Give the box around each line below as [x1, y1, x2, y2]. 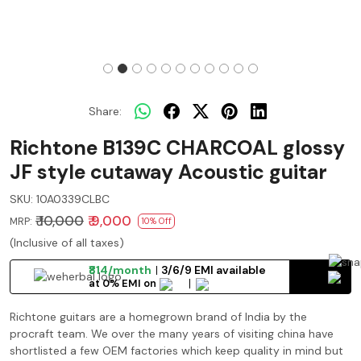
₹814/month [88, 262, 151, 277]
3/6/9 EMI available [160, 262, 266, 277]
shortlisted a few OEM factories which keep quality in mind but [10, 342, 343, 358]
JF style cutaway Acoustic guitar [10, 159, 327, 185]
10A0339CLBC [36, 192, 110, 206]
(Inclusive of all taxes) [10, 235, 124, 250]
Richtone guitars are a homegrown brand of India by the [10, 309, 307, 324]
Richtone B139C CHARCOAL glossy [10, 135, 345, 161]
